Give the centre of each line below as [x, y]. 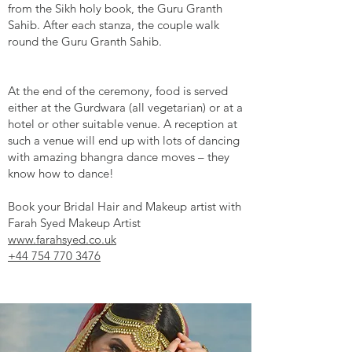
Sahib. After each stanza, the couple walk [114, 25]
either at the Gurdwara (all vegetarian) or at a [125, 107]
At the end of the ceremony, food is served [118, 91]
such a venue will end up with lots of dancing [124, 140]
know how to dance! [61, 173]
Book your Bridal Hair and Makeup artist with [125, 206]
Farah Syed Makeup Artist [74, 223]
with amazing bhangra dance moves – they [119, 157]
